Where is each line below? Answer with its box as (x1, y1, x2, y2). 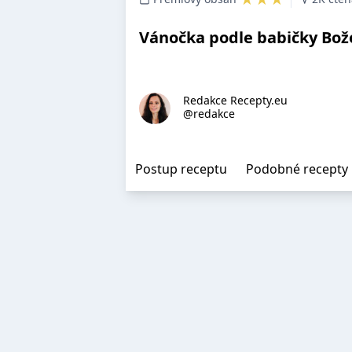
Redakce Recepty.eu (183, 93, 288, 108)
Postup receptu (135, 160, 227, 178)
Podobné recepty (246, 160, 348, 178)
